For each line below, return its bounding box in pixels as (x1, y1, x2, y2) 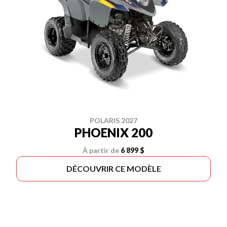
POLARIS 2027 (90, 116, 137, 125)
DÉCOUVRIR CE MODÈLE (66, 164, 161, 173)
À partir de (83, 146, 119, 155)
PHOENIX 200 (74, 125, 153, 140)
